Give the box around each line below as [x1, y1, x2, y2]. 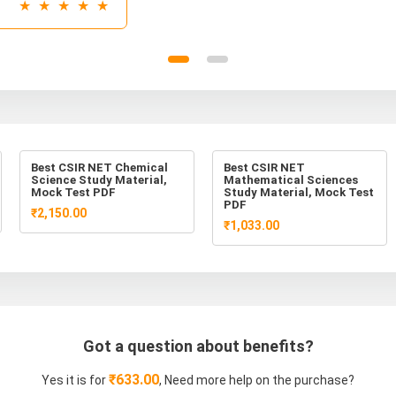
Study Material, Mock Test [224, 185, 374, 199]
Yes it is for [42, 372, 109, 387]
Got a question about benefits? [82, 336, 314, 355]
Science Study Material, [31, 172, 167, 187]
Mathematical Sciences [224, 172, 358, 187]
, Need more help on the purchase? [159, 372, 354, 387]
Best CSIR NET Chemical [31, 160, 168, 174]
